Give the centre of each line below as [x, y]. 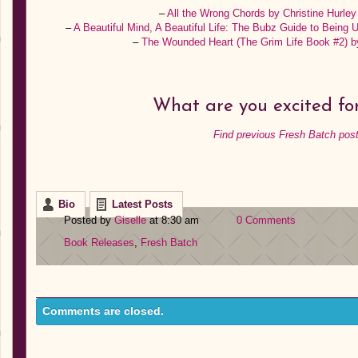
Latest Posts [142, 204]
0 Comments [266, 220]
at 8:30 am [174, 220]
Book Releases [99, 242]
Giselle [130, 220]
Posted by [89, 220]
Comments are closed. [103, 310]
